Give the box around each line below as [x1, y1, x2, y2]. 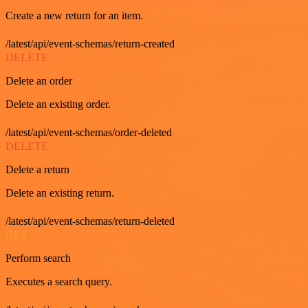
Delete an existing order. [5, 98, 111, 110]
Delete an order [5, 75, 72, 87]
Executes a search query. [5, 276, 112, 287]
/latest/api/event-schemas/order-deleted [5, 126, 172, 138]
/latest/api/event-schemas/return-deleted [5, 215, 175, 227]
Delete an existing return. [5, 187, 114, 199]
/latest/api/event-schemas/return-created [5, 38, 175, 49]
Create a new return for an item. [5, 10, 143, 21]
